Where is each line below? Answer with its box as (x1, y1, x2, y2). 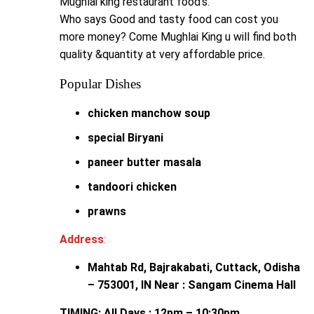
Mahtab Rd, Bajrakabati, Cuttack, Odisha (88, 260, 300, 274)
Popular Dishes (60, 76, 141, 91)
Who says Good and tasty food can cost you (60, 12, 278, 26)
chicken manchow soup (88, 106, 210, 120)
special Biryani (88, 130, 163, 144)
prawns (88, 204, 126, 218)
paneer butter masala (88, 155, 201, 169)
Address (60, 232, 104, 246)
